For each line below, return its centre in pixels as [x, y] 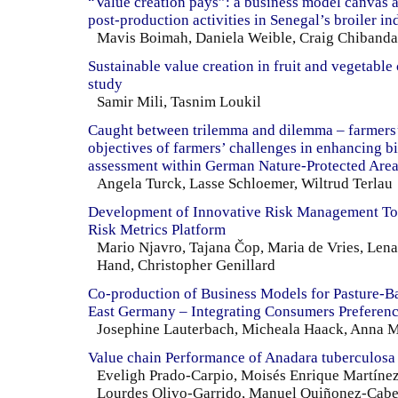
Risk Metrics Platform [157, 229]
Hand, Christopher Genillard [186, 265]
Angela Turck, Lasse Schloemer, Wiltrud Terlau [245, 183]
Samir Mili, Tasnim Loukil [179, 101]
